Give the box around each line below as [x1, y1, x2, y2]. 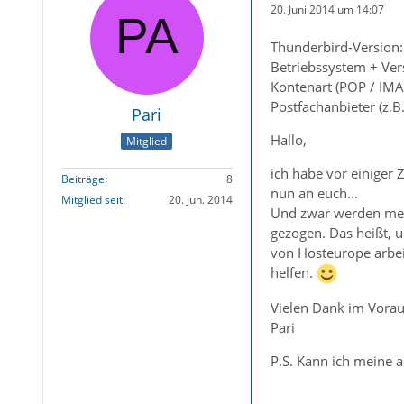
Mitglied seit [60, 192, 123, 208]
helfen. [270, 263, 317, 281]
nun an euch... [270, 184, 358, 202]
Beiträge [60, 171, 105, 188]
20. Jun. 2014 [168, 192, 233, 208]
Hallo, [270, 131, 307, 149]
